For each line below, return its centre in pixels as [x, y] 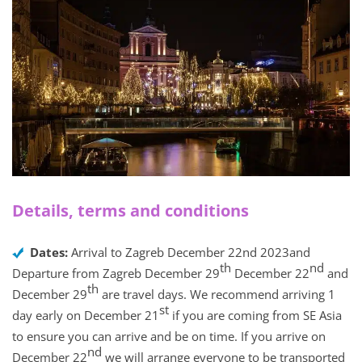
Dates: [51, 253]
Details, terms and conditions [130, 211]
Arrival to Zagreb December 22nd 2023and [191, 253]
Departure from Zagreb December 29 [116, 274]
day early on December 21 [86, 316]
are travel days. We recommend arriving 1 [217, 295]
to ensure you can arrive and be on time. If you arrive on [169, 337]
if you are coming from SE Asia [255, 316]
